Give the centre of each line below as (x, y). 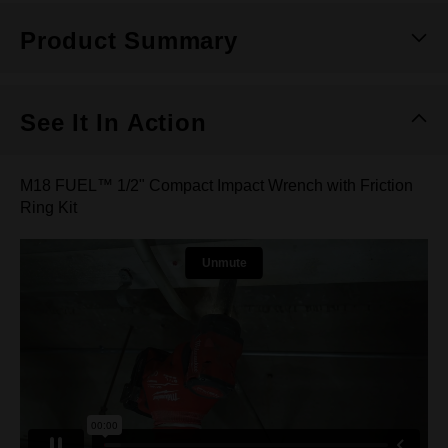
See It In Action (113, 122)
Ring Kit (48, 207)
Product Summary (129, 40)
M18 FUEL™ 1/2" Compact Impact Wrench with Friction (216, 185)
